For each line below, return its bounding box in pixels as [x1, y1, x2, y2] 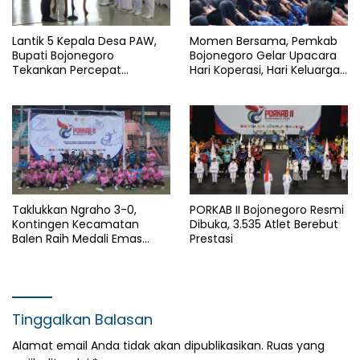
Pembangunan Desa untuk [12, 76, 162, 93]
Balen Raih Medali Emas [12, 231, 142, 247]
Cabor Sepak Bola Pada [12, 245, 141, 262]
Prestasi [190, 231, 233, 247]
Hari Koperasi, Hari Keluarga [190, 62, 340, 79]
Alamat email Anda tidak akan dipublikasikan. [12, 337, 264, 354]
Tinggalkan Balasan [12, 309, 153, 330]
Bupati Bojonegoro [12, 47, 114, 64]
